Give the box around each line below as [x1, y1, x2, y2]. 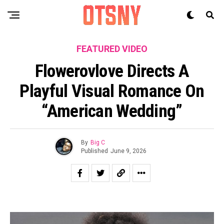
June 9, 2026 [110, 147, 146, 154]
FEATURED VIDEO [76, 43, 147, 54]
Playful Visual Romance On [19, 80, 204, 101]
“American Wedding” [41, 100, 182, 121]
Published [80, 147, 108, 154]
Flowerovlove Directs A [34, 60, 189, 81]
